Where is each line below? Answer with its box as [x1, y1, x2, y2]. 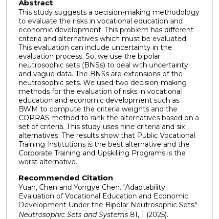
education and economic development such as [18, 96, 179, 105]
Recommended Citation [18, 173, 113, 182]
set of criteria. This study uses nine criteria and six [18, 122, 185, 131]
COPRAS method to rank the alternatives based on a [18, 113, 199, 123]
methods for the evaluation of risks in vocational [18, 87, 182, 96]
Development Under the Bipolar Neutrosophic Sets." [18, 200, 197, 209]
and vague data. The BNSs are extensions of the [18, 69, 183, 79]
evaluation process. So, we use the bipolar [18, 52, 160, 61]
